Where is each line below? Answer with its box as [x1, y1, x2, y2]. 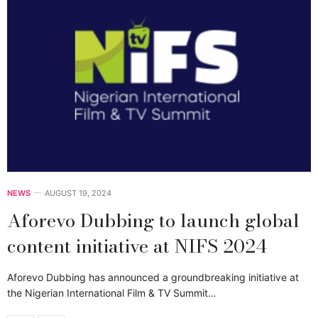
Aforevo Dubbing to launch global [7, 207, 300, 235]
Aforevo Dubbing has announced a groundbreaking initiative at [7, 271, 299, 284]
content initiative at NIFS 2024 [7, 232, 267, 261]
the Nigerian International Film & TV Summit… [7, 287, 216, 300]
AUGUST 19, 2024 [45, 188, 111, 199]
